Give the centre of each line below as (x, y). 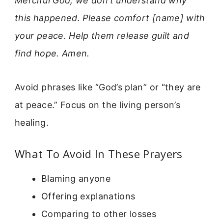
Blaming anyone (76, 178)
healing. (32, 122)
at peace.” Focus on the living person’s (98, 105)
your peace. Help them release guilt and (102, 36)
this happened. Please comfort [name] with (110, 18)
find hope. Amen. (52, 54)
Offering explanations (88, 196)
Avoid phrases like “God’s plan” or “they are (108, 87)
